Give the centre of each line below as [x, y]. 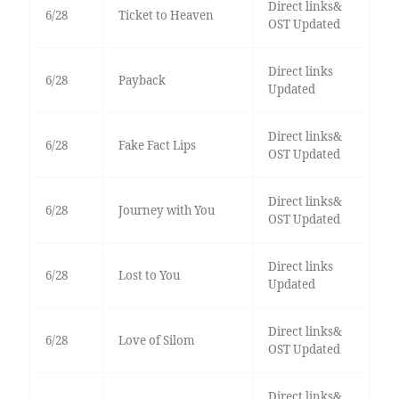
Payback [142, 81]
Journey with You [166, 211]
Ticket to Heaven [166, 16]
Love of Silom [156, 341]
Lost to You [149, 276]
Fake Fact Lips [157, 146]
